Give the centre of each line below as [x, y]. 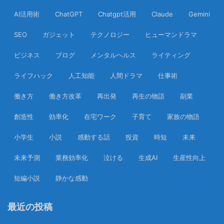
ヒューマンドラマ [171, 35]
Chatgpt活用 [117, 14]
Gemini [199, 14]
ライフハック [33, 76]
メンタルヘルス [113, 55]
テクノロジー [110, 35]
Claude [162, 14]
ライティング [171, 55]
